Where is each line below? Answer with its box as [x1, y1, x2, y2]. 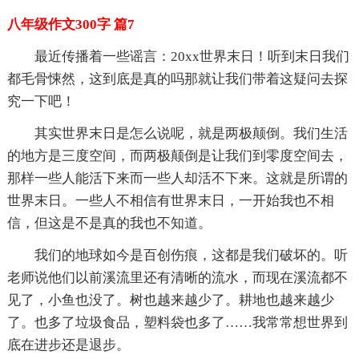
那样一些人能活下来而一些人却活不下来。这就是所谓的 [6, 170, 348, 186]
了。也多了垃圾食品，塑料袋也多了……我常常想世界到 [6, 314, 348, 330]
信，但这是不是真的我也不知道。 [6, 215, 212, 231]
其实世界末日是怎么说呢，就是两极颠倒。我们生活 [34, 125, 348, 141]
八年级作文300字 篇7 [6, 16, 135, 32]
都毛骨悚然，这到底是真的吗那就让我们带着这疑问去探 [6, 71, 348, 87]
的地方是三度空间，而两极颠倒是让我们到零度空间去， [6, 147, 348, 163]
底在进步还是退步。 [6, 337, 130, 353]
